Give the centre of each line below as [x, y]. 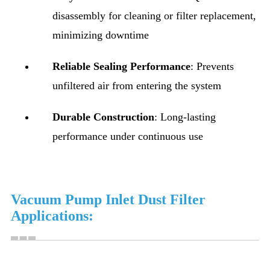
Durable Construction [103, 117]
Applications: [52, 215]
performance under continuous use [128, 136]
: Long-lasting [185, 117]
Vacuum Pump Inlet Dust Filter [108, 199]
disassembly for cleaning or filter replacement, [154, 15]
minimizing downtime [101, 35]
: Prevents [212, 66]
